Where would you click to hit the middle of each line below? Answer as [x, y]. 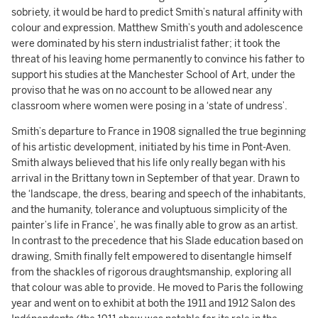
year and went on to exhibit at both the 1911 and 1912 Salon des [153, 303]
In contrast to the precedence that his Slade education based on [157, 241]
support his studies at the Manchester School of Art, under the [153, 75]
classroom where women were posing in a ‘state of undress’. [149, 106]
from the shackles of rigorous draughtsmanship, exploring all [152, 272]
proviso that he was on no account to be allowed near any [142, 90]
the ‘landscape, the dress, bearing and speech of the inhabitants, [159, 194]
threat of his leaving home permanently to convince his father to [158, 59]
